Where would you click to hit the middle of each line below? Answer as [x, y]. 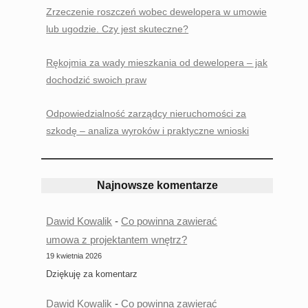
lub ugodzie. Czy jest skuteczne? [118, 29]
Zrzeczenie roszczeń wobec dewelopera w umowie [157, 12]
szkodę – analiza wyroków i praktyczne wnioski [148, 131]
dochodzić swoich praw [97, 80]
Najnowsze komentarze [157, 185]
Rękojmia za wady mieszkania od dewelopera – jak [157, 63]
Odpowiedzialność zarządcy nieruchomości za [146, 113]
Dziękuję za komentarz [92, 274]
